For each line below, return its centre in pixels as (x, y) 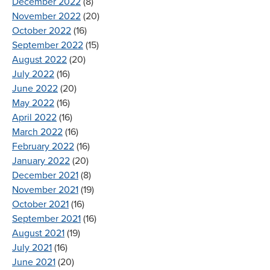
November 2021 (45, 190)
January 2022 (41, 161)
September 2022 (48, 45)
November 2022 (46, 16)
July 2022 (33, 74)
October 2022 (42, 30)
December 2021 (45, 175)
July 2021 (32, 247)
